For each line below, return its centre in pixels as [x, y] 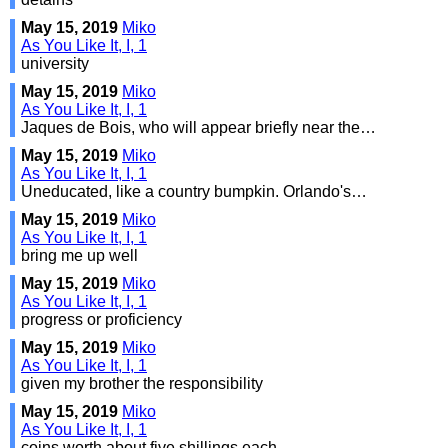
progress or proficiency [101, 319]
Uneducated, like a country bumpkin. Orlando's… [194, 191]
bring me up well [79, 255]
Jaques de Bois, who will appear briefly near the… [198, 127]
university [55, 63]
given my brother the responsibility [142, 383]
